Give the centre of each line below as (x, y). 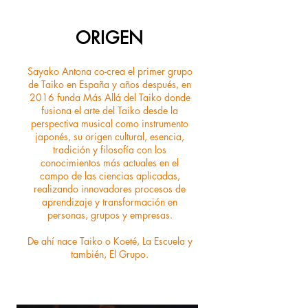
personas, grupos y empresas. (110, 215)
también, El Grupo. (110, 254)
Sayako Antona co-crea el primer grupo (110, 71)
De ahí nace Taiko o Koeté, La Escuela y (110, 241)
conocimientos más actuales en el (110, 163)
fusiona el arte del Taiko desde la (110, 110)
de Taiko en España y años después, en (110, 84)
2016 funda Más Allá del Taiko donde (110, 97)
